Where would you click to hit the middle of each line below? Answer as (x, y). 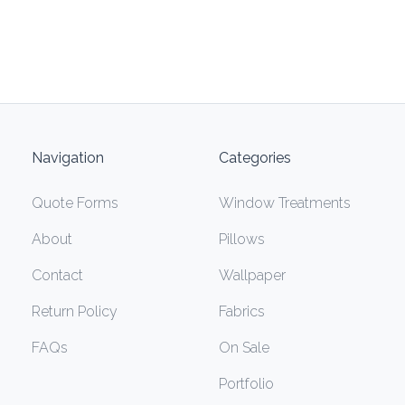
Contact (58, 275)
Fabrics (242, 311)
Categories (255, 157)
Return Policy (75, 311)
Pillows (242, 239)
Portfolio (246, 383)
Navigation (68, 157)
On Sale (244, 347)
